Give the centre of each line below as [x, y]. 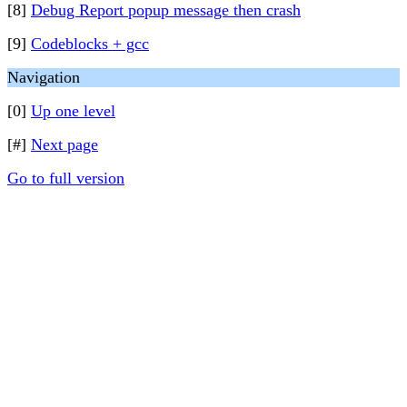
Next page [65, 144]
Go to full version [66, 178]
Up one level [73, 111]
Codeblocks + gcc [90, 44]
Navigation [44, 77]
